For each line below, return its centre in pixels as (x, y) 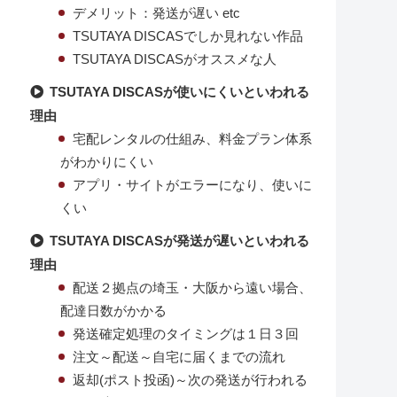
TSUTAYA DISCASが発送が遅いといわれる (179, 241)
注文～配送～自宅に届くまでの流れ (179, 358)
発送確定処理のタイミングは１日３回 (185, 335)
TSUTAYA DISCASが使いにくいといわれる (179, 92)
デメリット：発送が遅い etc (156, 14)
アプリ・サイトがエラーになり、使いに (192, 186)
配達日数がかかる (113, 311)
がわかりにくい (106, 163)
